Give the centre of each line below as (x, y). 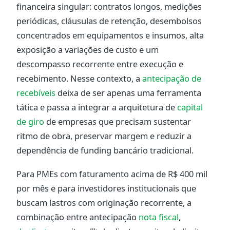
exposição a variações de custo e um (88, 50)
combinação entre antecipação (78, 217)
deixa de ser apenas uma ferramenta (128, 93)
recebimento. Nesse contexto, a (79, 79)
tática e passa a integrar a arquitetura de (97, 107)
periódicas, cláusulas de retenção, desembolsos (109, 21)
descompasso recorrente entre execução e (100, 64)
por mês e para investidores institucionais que (106, 188)
